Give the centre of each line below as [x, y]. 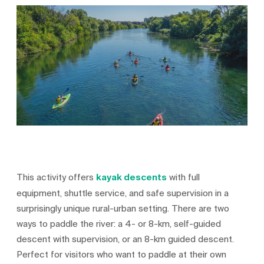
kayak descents [132, 177]
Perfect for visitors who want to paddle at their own [122, 254]
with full [184, 177]
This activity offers [57, 177]
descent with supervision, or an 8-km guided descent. [126, 239]
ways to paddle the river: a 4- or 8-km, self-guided [119, 224]
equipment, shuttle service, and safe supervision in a [123, 193]
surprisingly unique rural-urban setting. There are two [123, 208]
